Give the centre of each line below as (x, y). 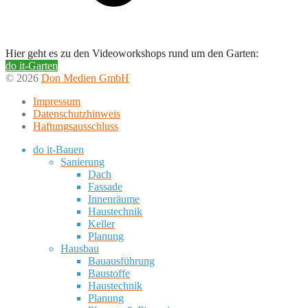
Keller (101, 223)
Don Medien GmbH (85, 78)
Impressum (57, 101)
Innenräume (114, 199)
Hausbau (80, 248)
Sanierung (82, 162)
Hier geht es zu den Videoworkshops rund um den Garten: (132, 53)
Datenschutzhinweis (77, 113)
